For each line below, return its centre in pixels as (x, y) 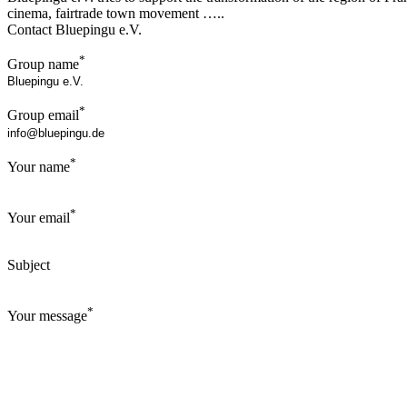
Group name (43, 65)
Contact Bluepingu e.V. (74, 30)
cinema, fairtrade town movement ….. (116, 13)
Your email (39, 218)
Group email (43, 115)
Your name (39, 166)
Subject (29, 265)
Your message (47, 316)
